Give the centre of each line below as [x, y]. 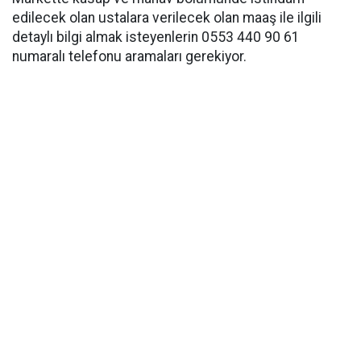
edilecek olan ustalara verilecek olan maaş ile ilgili [167, 17]
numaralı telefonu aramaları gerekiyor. [129, 56]
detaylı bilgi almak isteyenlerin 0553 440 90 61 [156, 37]
